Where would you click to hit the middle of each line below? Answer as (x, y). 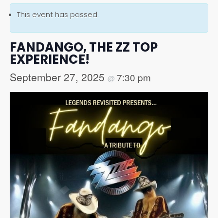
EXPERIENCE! (50, 59)
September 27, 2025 (59, 77)
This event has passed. (58, 14)
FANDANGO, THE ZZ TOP (84, 47)
